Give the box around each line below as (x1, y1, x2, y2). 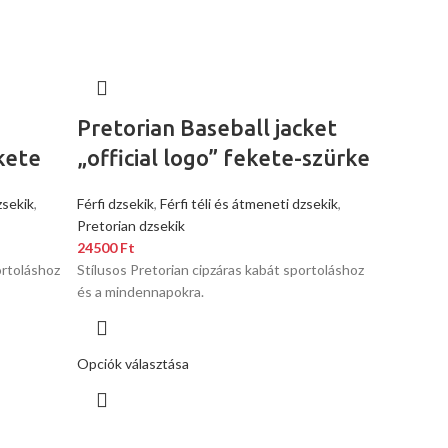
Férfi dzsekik (77, 195, 155, 212)
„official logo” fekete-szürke (77, 145, 371, 170)
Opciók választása (77, 355, 190, 372)
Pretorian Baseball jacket (77, 115, 338, 140)
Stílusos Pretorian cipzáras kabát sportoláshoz (77, 261, 365, 278)
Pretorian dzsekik (77, 217, 186, 234)
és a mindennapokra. (77, 283, 205, 300)
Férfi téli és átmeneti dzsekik (160, 195, 339, 212)
